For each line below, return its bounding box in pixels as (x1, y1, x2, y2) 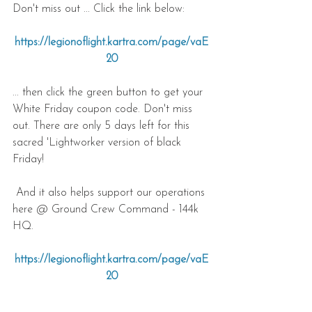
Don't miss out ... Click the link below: (13, 3, 185, 15)
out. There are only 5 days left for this (13, 120, 193, 132)
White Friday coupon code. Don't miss (13, 104, 196, 116)
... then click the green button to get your (13, 87, 206, 99)
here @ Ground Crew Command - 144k (13, 204, 202, 216)
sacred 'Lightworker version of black (13, 137, 185, 149)
